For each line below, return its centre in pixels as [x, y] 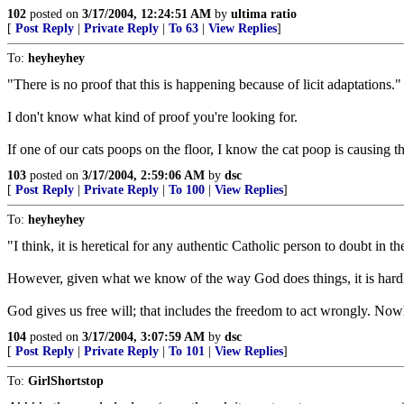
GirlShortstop [66, 381]
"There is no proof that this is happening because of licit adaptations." [204, 84]
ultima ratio [264, 14]
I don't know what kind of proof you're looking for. [152, 117]
